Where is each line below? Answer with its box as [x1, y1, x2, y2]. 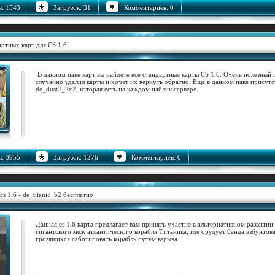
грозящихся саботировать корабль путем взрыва [36, 235, 177, 242]
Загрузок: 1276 [53, 153, 98, 161]
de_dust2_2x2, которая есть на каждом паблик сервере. [36, 85, 198, 93]
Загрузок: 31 [53, 4, 91, 11]
